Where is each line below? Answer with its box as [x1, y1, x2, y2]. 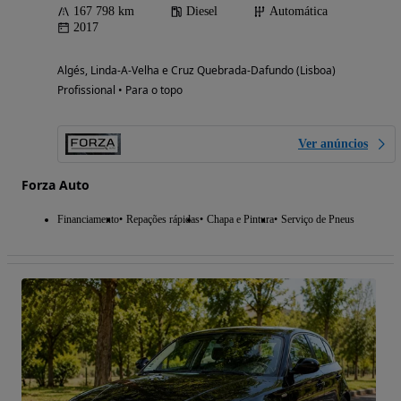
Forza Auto [21, 175, 90, 193]
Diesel [186, 4, 218, 18]
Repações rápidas [126, 212, 200, 226]
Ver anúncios [298, 136, 368, 150]
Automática [269, 4, 328, 18]
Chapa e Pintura [207, 212, 274, 226]
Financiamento [57, 212, 119, 226]
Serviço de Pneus [281, 212, 354, 226]
